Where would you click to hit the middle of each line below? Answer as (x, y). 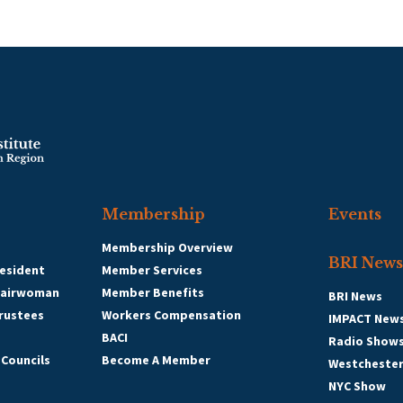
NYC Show (357, 386)
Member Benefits (153, 292)
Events (355, 214)
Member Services (152, 270)
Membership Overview (167, 247)
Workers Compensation (171, 315)
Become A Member (156, 360)
